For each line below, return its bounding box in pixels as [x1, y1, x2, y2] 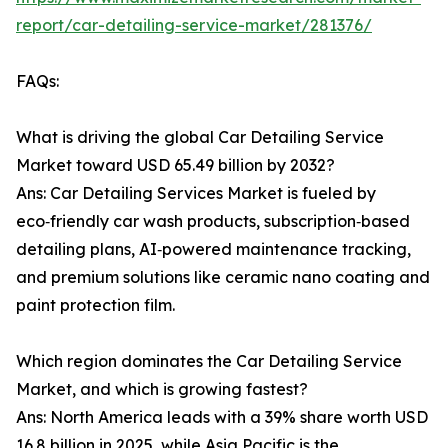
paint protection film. [16, 295, 175, 316]
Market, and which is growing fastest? [16, 379, 308, 400]
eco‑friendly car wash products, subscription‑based [16, 211, 410, 232]
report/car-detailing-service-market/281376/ [16, 15, 372, 36]
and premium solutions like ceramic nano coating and [16, 267, 430, 288]
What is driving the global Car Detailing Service [16, 127, 384, 148]
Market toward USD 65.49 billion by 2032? [16, 155, 335, 176]
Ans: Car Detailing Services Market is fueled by [16, 183, 376, 204]
